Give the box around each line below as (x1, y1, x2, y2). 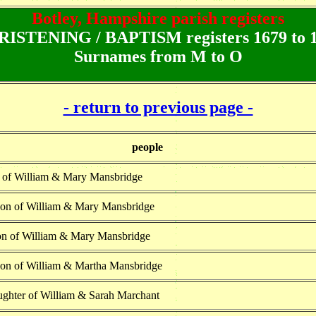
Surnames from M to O (73, 47, 243, 66)
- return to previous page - (63, 97, 253, 116)
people (131, 140, 163, 153)
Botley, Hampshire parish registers (32, 9, 284, 28)
